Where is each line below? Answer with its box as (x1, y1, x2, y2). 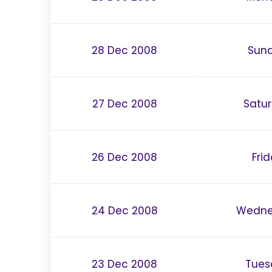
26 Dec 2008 (92, 149, 157, 165)
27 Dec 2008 (92, 96, 157, 111)
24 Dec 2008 (91, 203, 158, 218)
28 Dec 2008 (92, 42, 157, 58)
